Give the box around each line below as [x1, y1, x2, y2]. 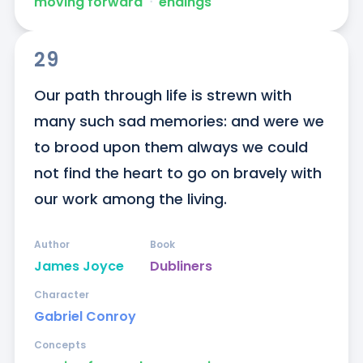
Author [33, 237, 70, 252]
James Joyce [33, 257, 124, 276]
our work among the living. [33, 189, 227, 210]
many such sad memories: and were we [33, 111, 324, 132]
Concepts [33, 338, 86, 352]
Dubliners [149, 257, 212, 276]
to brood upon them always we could [33, 137, 308, 158]
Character [33, 288, 89, 302]
